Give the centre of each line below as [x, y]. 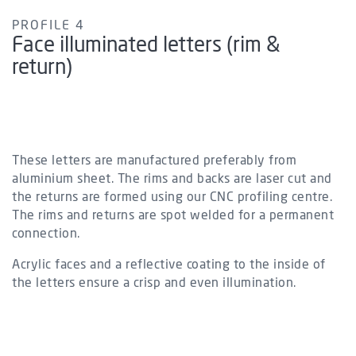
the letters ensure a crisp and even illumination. [154, 283]
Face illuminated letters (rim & [146, 46]
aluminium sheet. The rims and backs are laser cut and [172, 179]
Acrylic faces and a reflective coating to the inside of [169, 265]
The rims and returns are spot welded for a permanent [173, 216]
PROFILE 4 [48, 26]
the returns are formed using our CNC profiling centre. [172, 197]
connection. [46, 234]
